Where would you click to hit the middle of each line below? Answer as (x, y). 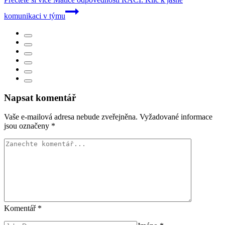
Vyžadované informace (176, 117)
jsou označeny (28, 126)
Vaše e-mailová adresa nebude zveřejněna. (71, 117)
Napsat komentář (40, 97)
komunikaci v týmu (35, 16)
